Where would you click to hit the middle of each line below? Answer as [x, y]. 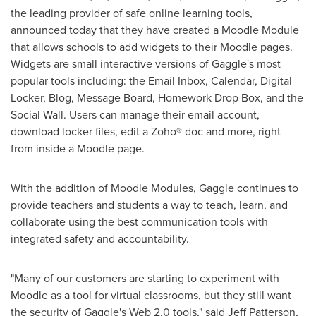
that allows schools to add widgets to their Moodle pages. [152, 47]
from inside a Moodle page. [78, 148]
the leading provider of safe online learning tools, [132, 13]
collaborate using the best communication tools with [139, 221]
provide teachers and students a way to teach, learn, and [149, 205]
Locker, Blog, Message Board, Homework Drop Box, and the [157, 97]
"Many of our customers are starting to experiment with [145, 278]
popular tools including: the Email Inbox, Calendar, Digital [151, 80]
